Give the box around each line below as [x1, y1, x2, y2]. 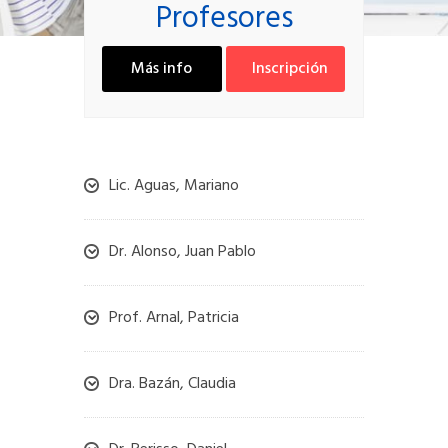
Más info [131, 56, 193, 82]
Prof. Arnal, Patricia [109, 305, 239, 331]
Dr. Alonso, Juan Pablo [109, 239, 256, 265]
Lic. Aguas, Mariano [109, 173, 239, 199]
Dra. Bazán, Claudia [109, 371, 236, 397]
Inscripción [252, 56, 329, 82]
